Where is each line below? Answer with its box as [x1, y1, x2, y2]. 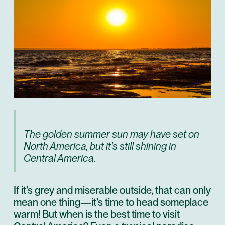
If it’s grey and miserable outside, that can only [14, 184, 211, 196]
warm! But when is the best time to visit [14, 208, 180, 220]
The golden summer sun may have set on [24, 128, 199, 140]
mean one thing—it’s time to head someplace [14, 196, 208, 208]
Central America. [24, 152, 96, 164]
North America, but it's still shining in [24, 140, 176, 152]
